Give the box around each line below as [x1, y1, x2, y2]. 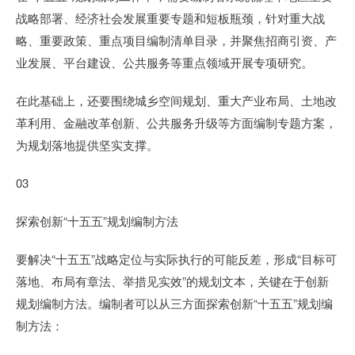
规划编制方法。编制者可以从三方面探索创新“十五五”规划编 [16, 295, 333, 311]
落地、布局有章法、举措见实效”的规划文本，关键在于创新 [16, 273, 329, 289]
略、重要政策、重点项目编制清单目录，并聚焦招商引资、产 [16, 32, 337, 48]
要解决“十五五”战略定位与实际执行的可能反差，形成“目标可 [16, 250, 337, 267]
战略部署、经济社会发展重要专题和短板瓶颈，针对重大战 [16, 10, 325, 26]
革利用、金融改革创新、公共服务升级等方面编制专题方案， [16, 114, 337, 131]
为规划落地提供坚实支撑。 [16, 136, 158, 153]
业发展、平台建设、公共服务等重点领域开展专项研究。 [16, 54, 313, 71]
